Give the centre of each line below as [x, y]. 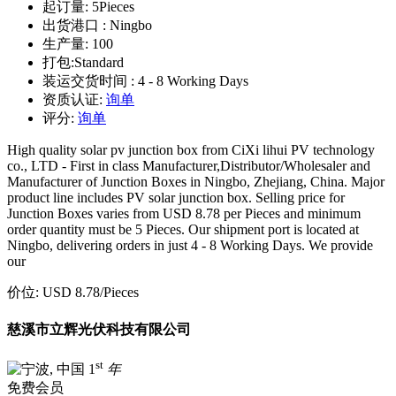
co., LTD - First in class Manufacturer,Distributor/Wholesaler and [189, 165]
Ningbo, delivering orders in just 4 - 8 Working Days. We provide [190, 245]
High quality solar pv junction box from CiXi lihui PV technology [191, 149]
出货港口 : [76, 25]
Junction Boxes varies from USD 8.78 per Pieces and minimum [184, 213]
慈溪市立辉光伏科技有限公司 [99, 329]
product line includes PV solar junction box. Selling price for [176, 197]
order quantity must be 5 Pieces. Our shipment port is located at [183, 229]
